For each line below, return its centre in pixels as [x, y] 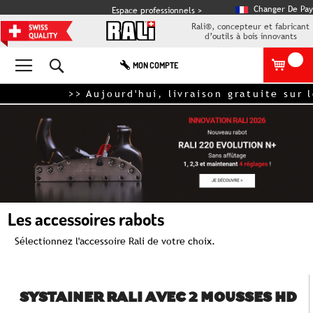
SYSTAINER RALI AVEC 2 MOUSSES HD [158, 299]
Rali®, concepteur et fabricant [250, 27]
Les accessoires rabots [86, 219]
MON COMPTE [155, 65]
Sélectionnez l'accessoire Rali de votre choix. [115, 241]
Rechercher [86, 58]
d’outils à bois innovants [250, 36]
